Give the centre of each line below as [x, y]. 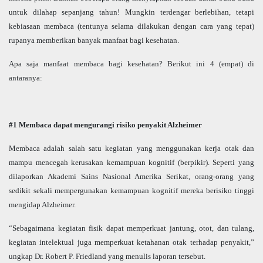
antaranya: [26, 78]
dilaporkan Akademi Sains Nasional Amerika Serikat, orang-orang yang [131, 177]
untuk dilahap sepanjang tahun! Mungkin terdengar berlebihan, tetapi [131, 12]
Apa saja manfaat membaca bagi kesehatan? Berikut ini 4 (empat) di [131, 64]
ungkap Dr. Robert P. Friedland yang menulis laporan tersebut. [108, 257]
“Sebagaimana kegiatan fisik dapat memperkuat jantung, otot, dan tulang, [131, 228]
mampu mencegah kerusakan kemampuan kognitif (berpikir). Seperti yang [131, 163]
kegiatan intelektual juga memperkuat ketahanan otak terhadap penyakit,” [131, 242]
